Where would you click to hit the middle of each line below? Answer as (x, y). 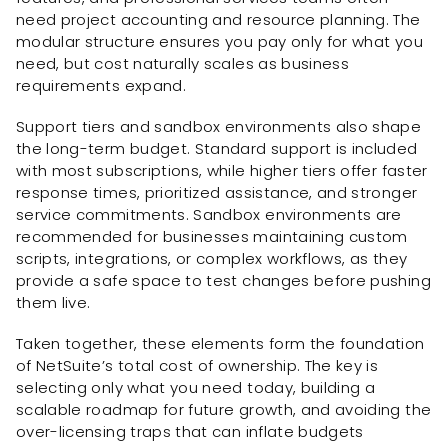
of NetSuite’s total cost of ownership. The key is (197, 365)
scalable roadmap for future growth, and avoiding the (224, 409)
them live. (53, 303)
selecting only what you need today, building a (196, 387)
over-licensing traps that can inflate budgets (190, 431)
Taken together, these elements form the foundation (220, 343)
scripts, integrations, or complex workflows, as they (212, 259)
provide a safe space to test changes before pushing (223, 281)
